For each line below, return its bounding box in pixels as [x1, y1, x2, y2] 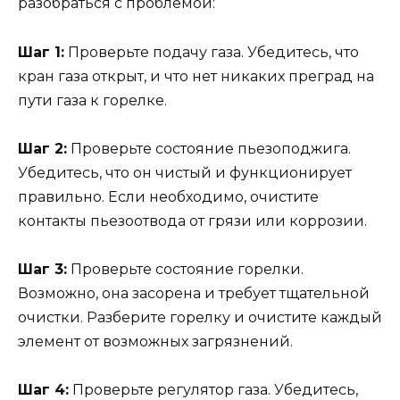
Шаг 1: [18, 43, 64, 61]
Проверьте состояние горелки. [67, 260, 304, 278]
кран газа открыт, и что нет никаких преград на [18, 67, 374, 85]
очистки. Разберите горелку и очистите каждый [18, 308, 382, 326]
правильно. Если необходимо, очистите [18, 187, 319, 205]
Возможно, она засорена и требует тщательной [18, 284, 370, 302]
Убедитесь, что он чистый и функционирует [18, 163, 352, 181]
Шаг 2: [18, 139, 67, 157]
